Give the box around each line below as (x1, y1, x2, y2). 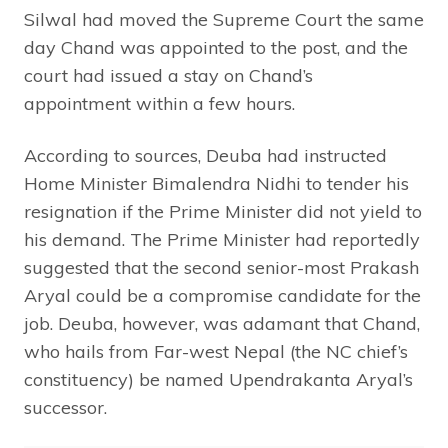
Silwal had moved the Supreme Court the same (24, 7, 424, 31)
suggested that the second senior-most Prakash (24, 255, 419, 279)
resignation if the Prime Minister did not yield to (24, 199, 422, 223)
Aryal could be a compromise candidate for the (24, 283, 421, 307)
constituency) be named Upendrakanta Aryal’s (24, 367, 413, 391)
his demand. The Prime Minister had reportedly (24, 227, 420, 251)
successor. (24, 395, 107, 419)
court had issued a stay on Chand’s (24, 63, 313, 87)
